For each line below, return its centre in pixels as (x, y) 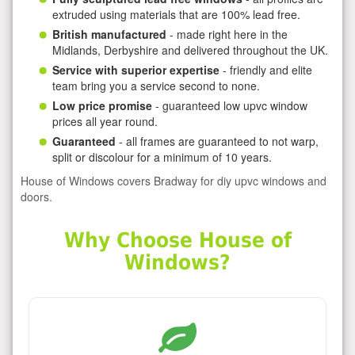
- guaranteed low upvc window (230, 105)
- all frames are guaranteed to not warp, (217, 141)
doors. (36, 196)
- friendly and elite (266, 69)
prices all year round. (105, 121)
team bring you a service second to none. (156, 85)
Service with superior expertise (136, 69)
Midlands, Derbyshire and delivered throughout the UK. (190, 50)
